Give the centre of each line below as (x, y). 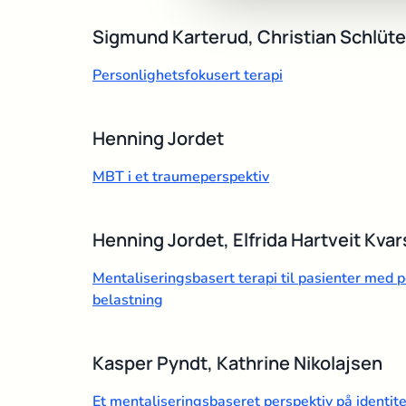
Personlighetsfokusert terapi (188, 75)
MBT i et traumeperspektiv (181, 176)
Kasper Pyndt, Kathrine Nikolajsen (237, 362)
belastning (128, 300)
